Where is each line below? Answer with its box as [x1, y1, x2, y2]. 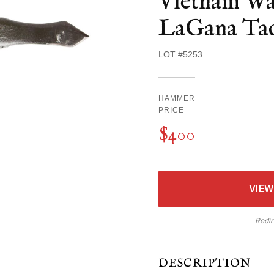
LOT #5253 [158, 49, 202, 59]
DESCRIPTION [158, 256, 251, 271]
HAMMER [158, 94, 195, 103]
